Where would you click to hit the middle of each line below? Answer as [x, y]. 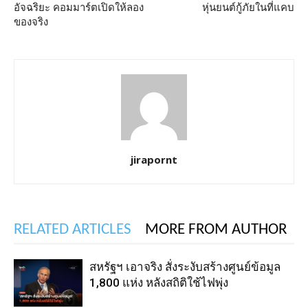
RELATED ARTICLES [73, 230]
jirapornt [154, 159]
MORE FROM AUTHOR [216, 230]
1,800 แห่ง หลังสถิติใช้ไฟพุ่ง [159, 282]
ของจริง [31, 22]
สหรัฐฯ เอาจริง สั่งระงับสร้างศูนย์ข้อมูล [185, 266]
